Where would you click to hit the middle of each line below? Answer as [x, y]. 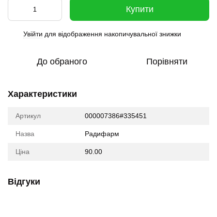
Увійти [33, 34]
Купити [139, 9]
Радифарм [102, 134]
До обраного [62, 62]
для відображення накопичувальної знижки [112, 34]
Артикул [28, 116]
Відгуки [24, 182]
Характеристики [42, 94]
